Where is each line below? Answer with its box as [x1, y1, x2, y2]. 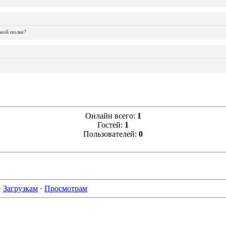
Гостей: [97, 120, 125, 129]
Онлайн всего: [85, 111, 137, 120]
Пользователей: [83, 129, 139, 138]
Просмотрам [44, 184, 87, 193]
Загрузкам [3, 184, 38, 193]
